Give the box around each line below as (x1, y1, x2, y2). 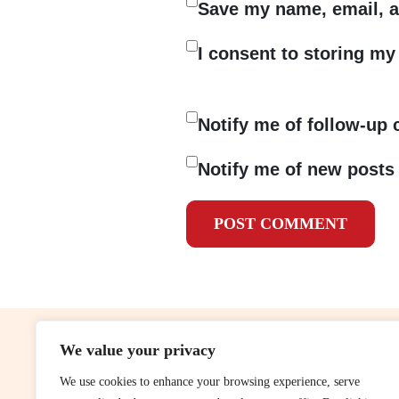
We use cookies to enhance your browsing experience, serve (60, 375, 360, 388)
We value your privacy (60, 341, 216, 359)
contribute (117, 369, 199, 393)
